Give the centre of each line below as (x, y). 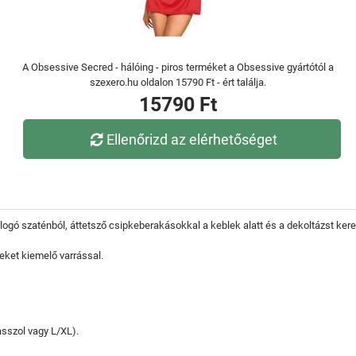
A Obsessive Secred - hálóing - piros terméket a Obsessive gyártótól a (178, 67)
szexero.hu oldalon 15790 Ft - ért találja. (178, 82)
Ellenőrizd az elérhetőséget (192, 139)
